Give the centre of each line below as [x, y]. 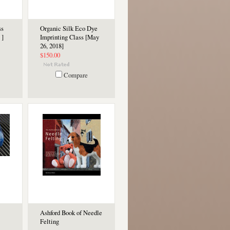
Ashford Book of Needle [71, 213]
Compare [75, 75]
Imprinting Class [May [70, 37]
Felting [50, 222]
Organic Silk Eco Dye [69, 28]
